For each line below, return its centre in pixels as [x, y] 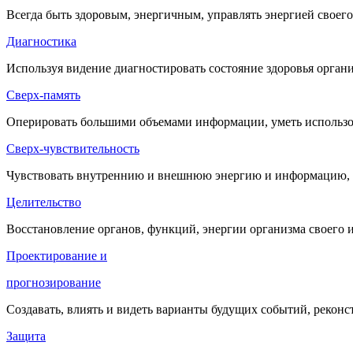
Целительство [44, 202]
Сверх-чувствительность [73, 148]
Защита [26, 336]
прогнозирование [54, 282]
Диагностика [41, 41]
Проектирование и [57, 255]
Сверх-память [43, 95]
